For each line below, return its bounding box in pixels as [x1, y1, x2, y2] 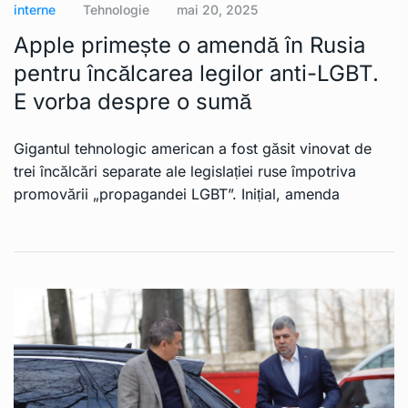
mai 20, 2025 [177, 2, 258, 18]
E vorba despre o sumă [14, 88, 251, 116]
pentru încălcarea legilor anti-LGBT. [14, 60, 379, 87]
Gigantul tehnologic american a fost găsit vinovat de [14, 139, 372, 158]
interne [14, 2, 56, 18]
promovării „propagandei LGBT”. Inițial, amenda [14, 185, 340, 204]
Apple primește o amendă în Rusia [14, 32, 365, 59]
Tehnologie [83, 2, 149, 18]
